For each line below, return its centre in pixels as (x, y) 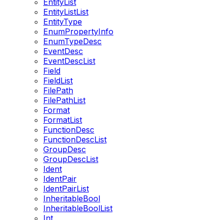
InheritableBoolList (78, 208)
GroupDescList (71, 159)
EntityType (63, 22)
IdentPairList (66, 189)
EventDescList (69, 61)
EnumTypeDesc (72, 41)
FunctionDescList (75, 139)
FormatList (63, 120)
